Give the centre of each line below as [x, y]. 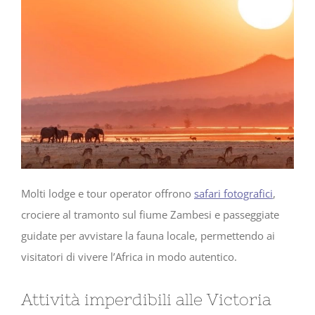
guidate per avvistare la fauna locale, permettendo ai [148, 235]
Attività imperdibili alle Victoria [146, 300]
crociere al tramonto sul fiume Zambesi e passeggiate [150, 214]
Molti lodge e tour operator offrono [108, 193]
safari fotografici [233, 193]
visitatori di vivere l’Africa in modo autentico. [129, 256]
